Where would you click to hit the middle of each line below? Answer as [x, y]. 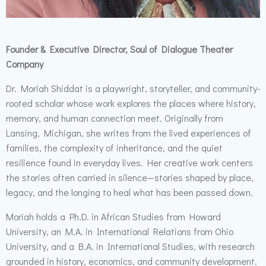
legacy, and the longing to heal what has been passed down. [129, 192]
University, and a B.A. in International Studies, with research [130, 246]
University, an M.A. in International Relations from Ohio [120, 231]
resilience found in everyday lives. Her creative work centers [129, 162]
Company [25, 64]
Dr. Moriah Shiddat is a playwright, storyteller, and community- [133, 88]
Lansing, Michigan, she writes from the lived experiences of [129, 133]
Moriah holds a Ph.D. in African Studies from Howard [113, 216]
